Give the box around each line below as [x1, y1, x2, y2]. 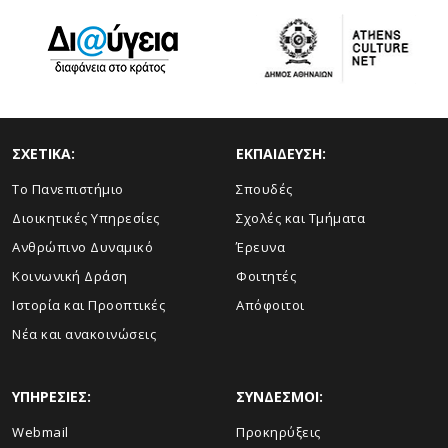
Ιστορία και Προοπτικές [12, 296, 165, 314]
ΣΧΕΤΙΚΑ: [12, 144, 75, 163]
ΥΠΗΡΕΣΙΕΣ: [12, 387, 91, 406]
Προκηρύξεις [236, 423, 321, 441]
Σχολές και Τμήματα [236, 209, 365, 227]
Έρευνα [236, 238, 285, 256]
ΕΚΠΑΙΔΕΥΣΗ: [236, 144, 326, 163]
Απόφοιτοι [236, 296, 305, 314]
